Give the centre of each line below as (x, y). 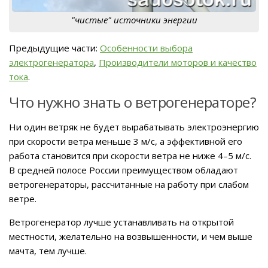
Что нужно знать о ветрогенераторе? (133, 102)
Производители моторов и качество (178, 62)
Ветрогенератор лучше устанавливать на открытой (121, 222)
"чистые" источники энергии (134, 19)
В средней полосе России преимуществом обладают (124, 170)
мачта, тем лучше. (48, 250)
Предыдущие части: (54, 48)
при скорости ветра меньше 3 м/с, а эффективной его (126, 141)
